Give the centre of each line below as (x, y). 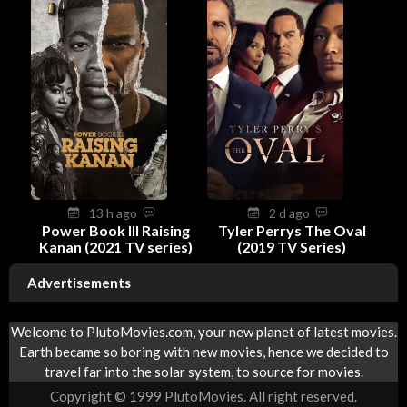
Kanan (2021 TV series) (115, 246)
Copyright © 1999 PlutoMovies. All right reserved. (203, 397)
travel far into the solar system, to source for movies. (203, 372)
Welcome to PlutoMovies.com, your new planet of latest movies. (203, 332)
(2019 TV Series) (292, 246)
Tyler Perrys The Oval (292, 230)
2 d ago (292, 213)
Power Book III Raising (115, 230)
